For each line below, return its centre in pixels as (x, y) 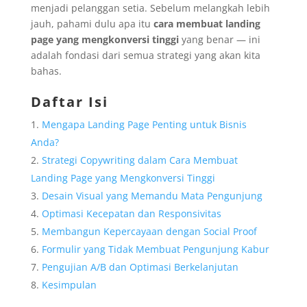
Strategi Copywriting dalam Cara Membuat (139, 160)
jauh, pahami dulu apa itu (92, 23)
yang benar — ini (219, 39)
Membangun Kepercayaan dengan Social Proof (149, 231)
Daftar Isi (69, 101)
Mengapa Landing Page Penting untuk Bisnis (144, 124)
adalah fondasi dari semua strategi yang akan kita (145, 55)
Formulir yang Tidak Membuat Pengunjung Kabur (155, 249)
